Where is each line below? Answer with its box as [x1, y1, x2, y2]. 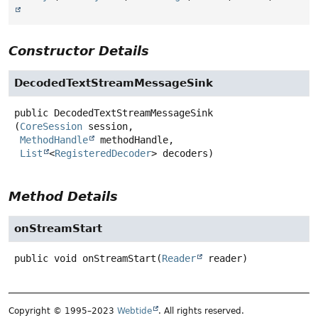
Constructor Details [9, 43, 149, 59]
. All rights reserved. [158, 305, 244, 316]
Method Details [9, 189, 118, 204]
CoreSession [20, 121, 82, 133]
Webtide [117, 305, 152, 316]
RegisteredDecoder [55, 148, 151, 160]
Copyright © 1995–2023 [9, 305, 117, 316]
